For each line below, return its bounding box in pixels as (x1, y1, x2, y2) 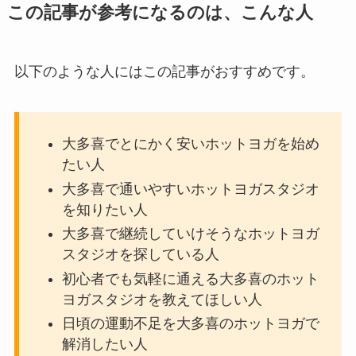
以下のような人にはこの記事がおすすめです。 (14, 63, 315, 79)
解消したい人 (61, 336, 148, 353)
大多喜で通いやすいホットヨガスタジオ (61, 180, 319, 197)
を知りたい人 (61, 201, 148, 218)
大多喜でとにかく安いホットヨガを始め (61, 136, 319, 153)
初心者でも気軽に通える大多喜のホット (61, 270, 319, 287)
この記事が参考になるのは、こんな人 (6, 2, 313, 22)
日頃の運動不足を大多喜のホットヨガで (61, 315, 319, 332)
